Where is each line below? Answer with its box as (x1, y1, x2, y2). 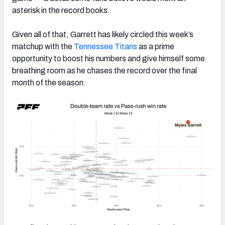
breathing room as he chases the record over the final (12, 66, 197, 75)
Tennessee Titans (74, 42, 137, 51)
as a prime (137, 42, 174, 51)
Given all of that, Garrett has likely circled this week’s (12, 30, 193, 39)
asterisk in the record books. (12, 6, 110, 15)
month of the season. (12, 78, 86, 87)
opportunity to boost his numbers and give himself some (12, 54, 205, 63)
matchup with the (12, 42, 74, 51)
